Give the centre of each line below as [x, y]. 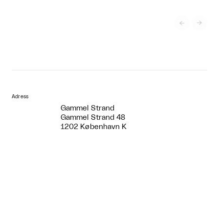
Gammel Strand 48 [93, 117]
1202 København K [94, 127]
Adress [20, 97]
